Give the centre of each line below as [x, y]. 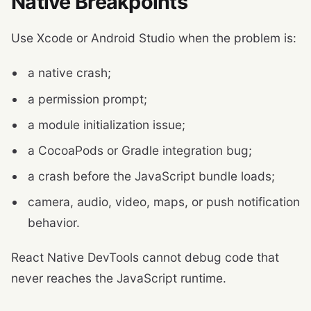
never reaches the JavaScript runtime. [119, 278]
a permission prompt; [87, 99]
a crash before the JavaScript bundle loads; [151, 176]
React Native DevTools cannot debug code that [145, 258]
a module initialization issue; [107, 124]
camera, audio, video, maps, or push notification [164, 202]
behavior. [54, 223]
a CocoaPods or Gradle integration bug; [140, 150]
